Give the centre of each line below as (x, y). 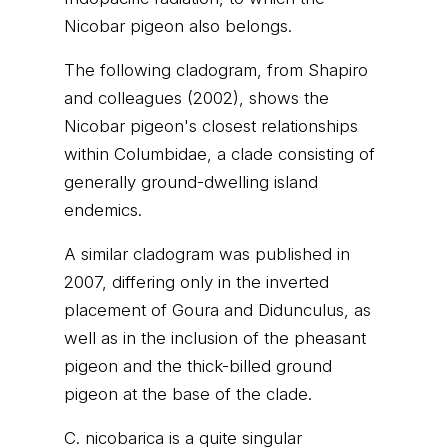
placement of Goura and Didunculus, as (217, 310)
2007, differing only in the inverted (196, 282)
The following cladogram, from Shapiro (216, 70)
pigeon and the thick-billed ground (198, 366)
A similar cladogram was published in (207, 254)
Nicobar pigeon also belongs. (178, 26)
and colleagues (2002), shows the (196, 98)
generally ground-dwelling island (191, 182)
